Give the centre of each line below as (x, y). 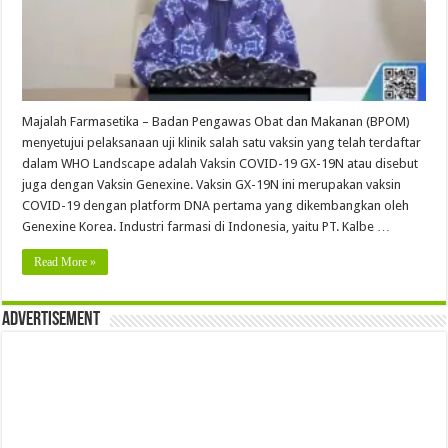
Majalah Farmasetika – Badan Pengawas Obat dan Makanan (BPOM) (216, 121)
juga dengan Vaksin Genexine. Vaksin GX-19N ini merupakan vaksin (212, 184)
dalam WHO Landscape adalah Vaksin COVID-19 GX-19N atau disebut (220, 163)
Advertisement (51, 319)
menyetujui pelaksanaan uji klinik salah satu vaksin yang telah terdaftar (222, 142)
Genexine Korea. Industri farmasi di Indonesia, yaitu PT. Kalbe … (206, 226)
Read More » (65, 261)
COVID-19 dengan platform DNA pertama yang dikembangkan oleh (216, 205)
